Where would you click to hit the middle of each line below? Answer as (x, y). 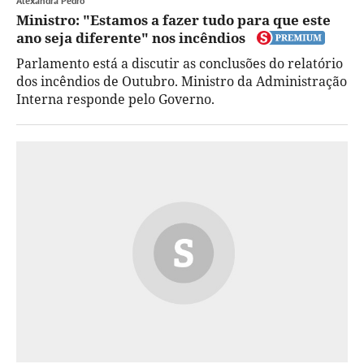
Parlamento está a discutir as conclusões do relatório (180, 64)
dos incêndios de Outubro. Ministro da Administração (182, 82)
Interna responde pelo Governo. (115, 100)
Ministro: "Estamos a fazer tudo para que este (173, 20)
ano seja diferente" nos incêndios (131, 38)
